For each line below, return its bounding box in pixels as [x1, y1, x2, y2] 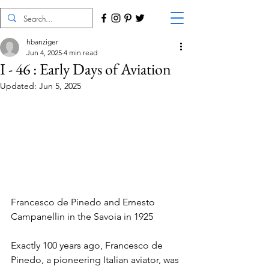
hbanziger [26, 37, 58, 46]
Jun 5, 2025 [39, 80, 81, 91]
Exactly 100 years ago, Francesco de [11, 240, 165, 252]
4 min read [64, 48, 97, 57]
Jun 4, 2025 [26, 48, 62, 57]
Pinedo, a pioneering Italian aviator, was [11, 254, 181, 266]
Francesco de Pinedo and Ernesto [11, 196, 157, 208]
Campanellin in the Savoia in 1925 [11, 211, 153, 223]
